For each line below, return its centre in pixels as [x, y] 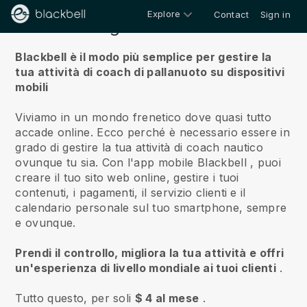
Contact [231, 14]
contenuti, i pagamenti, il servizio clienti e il [131, 193]
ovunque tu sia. [57, 162]
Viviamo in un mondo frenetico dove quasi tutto [144, 117]
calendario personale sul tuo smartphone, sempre [151, 208]
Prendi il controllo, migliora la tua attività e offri [150, 253]
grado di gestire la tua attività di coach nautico [139, 147]
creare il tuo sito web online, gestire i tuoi [127, 177]
